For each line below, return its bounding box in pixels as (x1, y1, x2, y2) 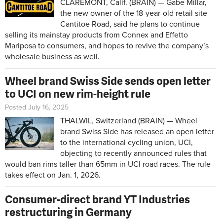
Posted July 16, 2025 (5, 103, 69, 112)
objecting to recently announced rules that (60, 148, 207, 159)
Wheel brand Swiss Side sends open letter (5, 73, 211, 89)
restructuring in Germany (5, 204, 132, 220)
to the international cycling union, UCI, (60, 138, 193, 148)
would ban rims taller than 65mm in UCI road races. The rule (5, 159, 211, 170)
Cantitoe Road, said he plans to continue (60, 19, 200, 30)
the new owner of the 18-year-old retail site (60, 8, 207, 19)
